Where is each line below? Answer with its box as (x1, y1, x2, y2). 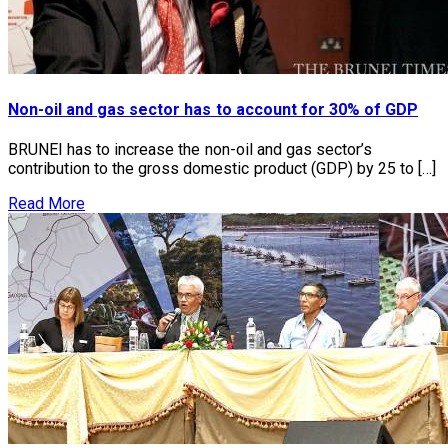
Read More (8, 193, 86, 213)
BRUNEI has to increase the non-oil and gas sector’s (8, 139, 372, 159)
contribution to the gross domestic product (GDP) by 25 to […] (8, 158, 437, 178)
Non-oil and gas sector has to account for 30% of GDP (8, 99, 418, 119)
